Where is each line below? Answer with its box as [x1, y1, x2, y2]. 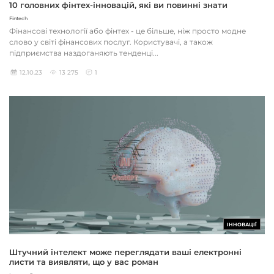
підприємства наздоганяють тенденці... [9, 48, 158, 57]
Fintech [9, 15, 28, 21]
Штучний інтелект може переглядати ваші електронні [9, 247, 242, 257]
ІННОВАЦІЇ [227, 221, 257, 228]
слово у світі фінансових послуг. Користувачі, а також [9, 37, 213, 46]
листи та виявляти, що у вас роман [9, 257, 158, 267]
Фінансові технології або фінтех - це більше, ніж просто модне [9, 26, 246, 35]
